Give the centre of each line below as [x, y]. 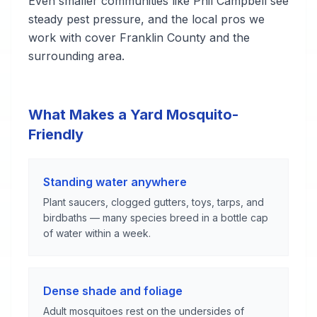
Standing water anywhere [115, 182]
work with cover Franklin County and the [139, 38]
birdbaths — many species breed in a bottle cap [156, 218]
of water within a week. [97, 233]
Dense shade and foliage [113, 291]
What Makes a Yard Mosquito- [133, 115]
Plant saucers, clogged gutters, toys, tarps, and [154, 202]
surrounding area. [76, 56]
